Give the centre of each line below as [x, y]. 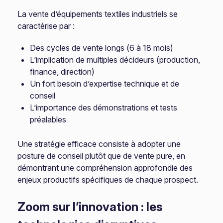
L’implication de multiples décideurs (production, [115, 60]
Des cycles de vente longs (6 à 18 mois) [102, 48]
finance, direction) [62, 72]
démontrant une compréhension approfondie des [105, 168]
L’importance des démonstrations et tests [104, 108]
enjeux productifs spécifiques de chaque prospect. [108, 180]
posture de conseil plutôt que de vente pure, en [102, 156]
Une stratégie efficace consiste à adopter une [99, 144]
